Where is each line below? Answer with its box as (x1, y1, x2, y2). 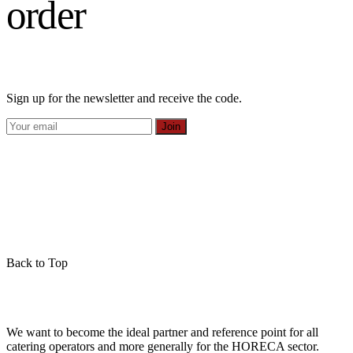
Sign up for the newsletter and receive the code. (6, 91, 242, 106)
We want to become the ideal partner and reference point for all (6, 325, 318, 340)
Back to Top (6, 256, 68, 270)
